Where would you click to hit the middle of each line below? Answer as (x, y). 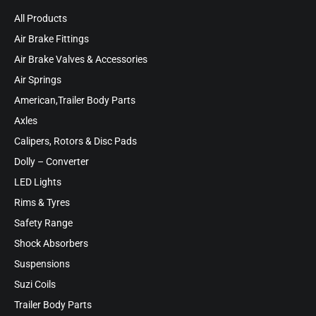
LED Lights (38, 182)
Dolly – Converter (51, 162)
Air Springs (38, 80)
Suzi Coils (35, 284)
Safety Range (43, 223)
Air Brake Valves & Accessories (81, 59)
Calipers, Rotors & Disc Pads (75, 141)
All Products (41, 18)
